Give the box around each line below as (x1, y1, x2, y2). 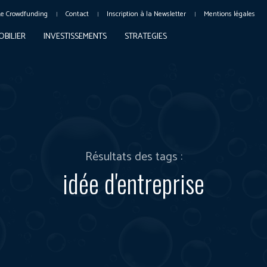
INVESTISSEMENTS (43, 30, 107, 44)
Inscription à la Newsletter (106, 8, 186, 20)
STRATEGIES (124, 30, 167, 44)
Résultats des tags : (85, 147, 182, 167)
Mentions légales (203, 8, 255, 20)
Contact (65, 8, 89, 20)
